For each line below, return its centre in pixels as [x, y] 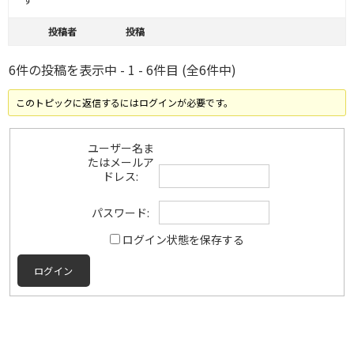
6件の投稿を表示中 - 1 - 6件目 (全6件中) [122, 70]
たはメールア [121, 162]
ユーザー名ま [121, 148]
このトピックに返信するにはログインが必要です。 [125, 103]
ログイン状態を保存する [183, 239]
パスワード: [121, 212]
